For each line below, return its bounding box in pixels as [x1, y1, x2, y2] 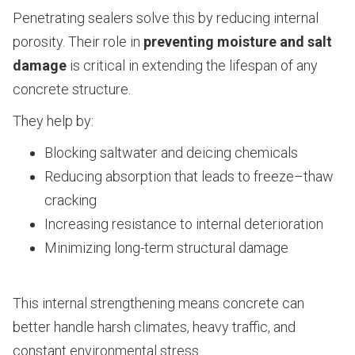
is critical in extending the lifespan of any [67, 57, 318, 74]
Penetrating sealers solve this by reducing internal [13, 10, 319, 27]
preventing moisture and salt [143, 33, 332, 51]
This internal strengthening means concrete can [13, 295, 304, 312]
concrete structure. [13, 81, 131, 98]
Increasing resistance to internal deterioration [44, 216, 323, 233]
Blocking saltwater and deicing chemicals [44, 144, 298, 162]
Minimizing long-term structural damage [44, 239, 288, 257]
